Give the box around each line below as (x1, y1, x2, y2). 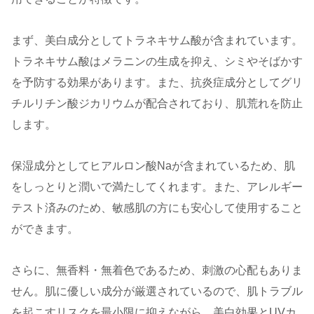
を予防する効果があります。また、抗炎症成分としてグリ (11, 76, 303, 89)
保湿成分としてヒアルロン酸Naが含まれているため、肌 (11, 160, 295, 172)
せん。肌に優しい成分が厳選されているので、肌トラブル (11, 285, 303, 297)
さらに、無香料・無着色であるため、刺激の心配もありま (11, 264, 303, 276)
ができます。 (11, 223, 78, 235)
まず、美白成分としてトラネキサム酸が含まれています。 (11, 34, 303, 47)
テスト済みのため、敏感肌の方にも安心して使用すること (11, 202, 303, 214)
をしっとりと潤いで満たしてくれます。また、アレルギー (11, 181, 303, 193)
